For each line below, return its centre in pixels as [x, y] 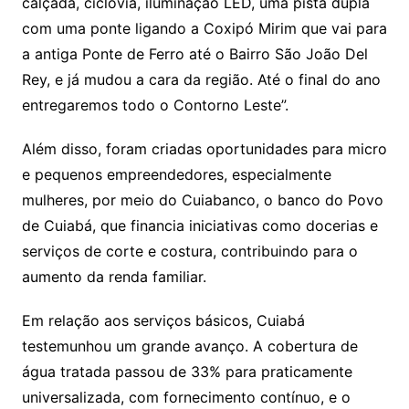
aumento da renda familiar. [114, 277]
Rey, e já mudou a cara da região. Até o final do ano [201, 80]
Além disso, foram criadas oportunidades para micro [204, 149]
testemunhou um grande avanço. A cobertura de [189, 346]
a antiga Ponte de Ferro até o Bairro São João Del [194, 54]
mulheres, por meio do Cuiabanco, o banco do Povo [202, 200]
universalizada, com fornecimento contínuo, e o [186, 398]
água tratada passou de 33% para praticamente [187, 372]
